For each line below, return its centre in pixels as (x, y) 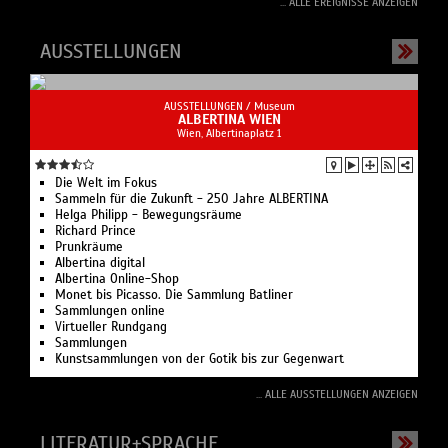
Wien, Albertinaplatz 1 (229, 132)
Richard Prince (95, 230)
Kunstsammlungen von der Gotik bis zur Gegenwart (199, 358)
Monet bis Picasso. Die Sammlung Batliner (174, 294)
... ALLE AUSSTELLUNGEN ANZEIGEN (337, 393)
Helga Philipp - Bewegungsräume (148, 214)
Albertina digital (100, 262)
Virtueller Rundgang (111, 326)
